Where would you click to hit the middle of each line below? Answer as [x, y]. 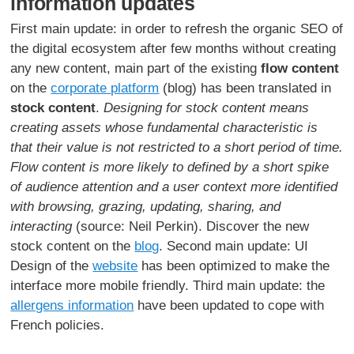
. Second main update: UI [234, 246]
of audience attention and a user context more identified [174, 186]
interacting [41, 226]
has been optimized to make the [234, 265]
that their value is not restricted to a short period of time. [177, 147]
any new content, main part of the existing [136, 68]
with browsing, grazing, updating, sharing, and [146, 206]
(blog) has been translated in [245, 88]
